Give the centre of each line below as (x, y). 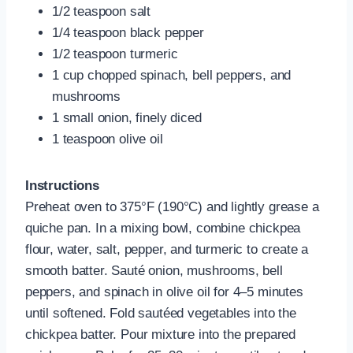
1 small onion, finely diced (127, 118)
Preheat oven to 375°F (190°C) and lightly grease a (172, 207)
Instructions (62, 186)
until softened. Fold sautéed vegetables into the (161, 314)
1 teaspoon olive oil (108, 139)
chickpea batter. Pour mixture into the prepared (161, 335)
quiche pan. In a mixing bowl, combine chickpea (163, 229)
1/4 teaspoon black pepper (128, 33)
